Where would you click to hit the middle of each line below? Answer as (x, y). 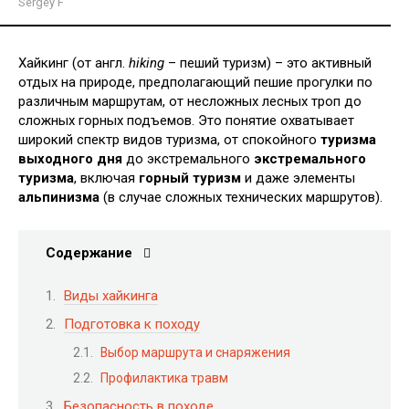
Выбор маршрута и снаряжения (195, 352)
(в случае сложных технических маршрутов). (241, 197)
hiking (147, 63)
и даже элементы (298, 178)
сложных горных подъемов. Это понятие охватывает (186, 121)
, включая (106, 178)
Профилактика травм (164, 378)
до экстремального (188, 159)
